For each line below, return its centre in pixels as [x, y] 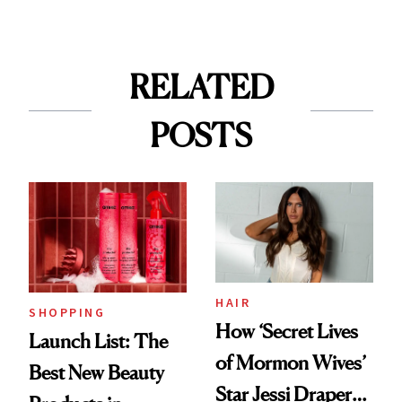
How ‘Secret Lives [287, 331]
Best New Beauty [96, 372]
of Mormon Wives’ [291, 362]
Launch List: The [98, 341]
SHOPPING [67, 312]
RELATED [201, 87]
